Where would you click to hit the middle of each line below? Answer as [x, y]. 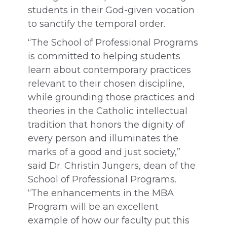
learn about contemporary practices [109, 70]
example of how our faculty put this [109, 220]
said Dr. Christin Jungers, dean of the [112, 166]
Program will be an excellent [93, 207]
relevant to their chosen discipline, [106, 84]
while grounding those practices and [111, 97]
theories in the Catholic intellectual [108, 111]
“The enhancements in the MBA [101, 193]
